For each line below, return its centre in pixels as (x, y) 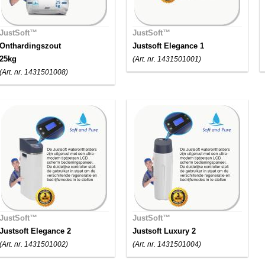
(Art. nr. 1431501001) (167, 59)
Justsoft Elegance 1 (168, 46)
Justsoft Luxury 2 (164, 231)
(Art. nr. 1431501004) (167, 244)
